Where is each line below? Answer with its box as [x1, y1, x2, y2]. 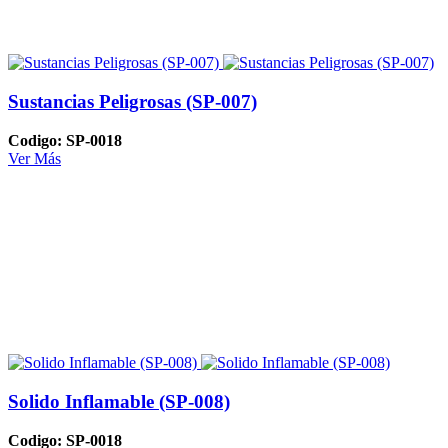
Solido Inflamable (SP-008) [8, 391, 230, 413]
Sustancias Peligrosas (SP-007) [8, 91, 257, 113]
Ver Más [8, 149, 61, 167]
